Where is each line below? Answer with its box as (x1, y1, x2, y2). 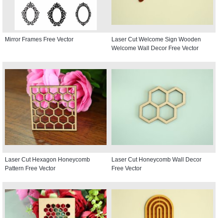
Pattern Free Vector (5, 164, 55, 172)
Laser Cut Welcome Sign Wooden (111, 36, 201, 43)
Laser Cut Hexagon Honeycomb (5, 156, 90, 163)
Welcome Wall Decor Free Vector (111, 44, 199, 52)
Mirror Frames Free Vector (5, 36, 73, 43)
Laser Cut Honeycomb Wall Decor (111, 156, 201, 163)
